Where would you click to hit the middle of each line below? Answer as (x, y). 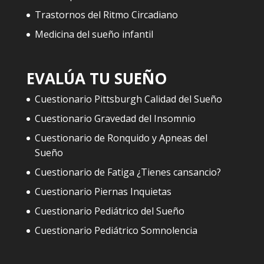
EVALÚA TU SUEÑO (96, 79)
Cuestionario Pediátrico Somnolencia (116, 231)
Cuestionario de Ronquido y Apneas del (121, 138)
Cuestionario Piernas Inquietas (103, 192)
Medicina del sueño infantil (94, 34)
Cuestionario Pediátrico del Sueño (109, 211)
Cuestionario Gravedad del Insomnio (115, 119)
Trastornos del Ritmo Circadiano (106, 14)
